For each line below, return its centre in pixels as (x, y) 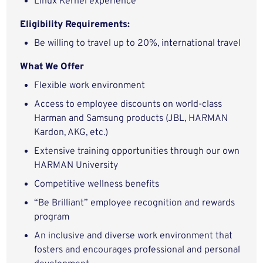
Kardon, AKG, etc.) (71, 133)
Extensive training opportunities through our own (137, 151)
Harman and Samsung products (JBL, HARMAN (131, 119)
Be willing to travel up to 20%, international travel (138, 43)
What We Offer (52, 67)
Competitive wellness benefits (97, 184)
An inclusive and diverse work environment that (134, 236)
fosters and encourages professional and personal (137, 250)
